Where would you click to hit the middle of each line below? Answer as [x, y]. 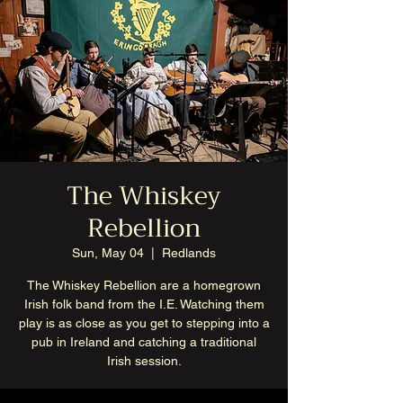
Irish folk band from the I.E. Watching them [144, 304]
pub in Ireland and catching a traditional [144, 342]
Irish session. [144, 361]
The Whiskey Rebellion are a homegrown [144, 285]
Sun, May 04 [108, 253]
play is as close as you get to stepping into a [144, 323]
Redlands [189, 253]
